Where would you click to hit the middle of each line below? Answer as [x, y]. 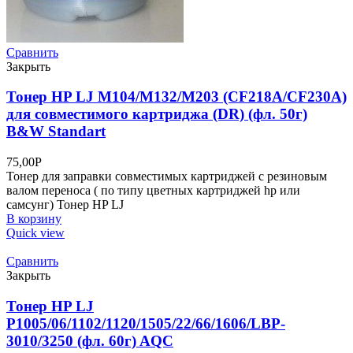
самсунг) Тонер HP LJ [65, 205]
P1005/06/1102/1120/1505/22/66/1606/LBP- [146, 323]
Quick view [35, 233]
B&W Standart [56, 132]
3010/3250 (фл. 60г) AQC [90, 340]
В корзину [34, 219]
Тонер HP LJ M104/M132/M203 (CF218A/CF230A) [176, 97]
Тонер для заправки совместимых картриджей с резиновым [167, 176]
